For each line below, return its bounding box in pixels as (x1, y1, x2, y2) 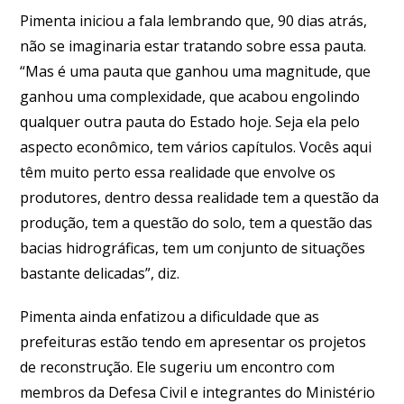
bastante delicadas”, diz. (20, 262, 180, 283)
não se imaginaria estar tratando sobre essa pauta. (20, 35, 367, 56)
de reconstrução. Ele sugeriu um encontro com (20, 356, 335, 377)
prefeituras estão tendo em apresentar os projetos (20, 331, 367, 352)
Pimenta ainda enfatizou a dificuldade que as (20, 306, 320, 326)
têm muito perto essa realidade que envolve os (20, 161, 336, 182)
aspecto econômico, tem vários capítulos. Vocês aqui (20, 136, 372, 157)
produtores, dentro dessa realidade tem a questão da (20, 187, 380, 207)
